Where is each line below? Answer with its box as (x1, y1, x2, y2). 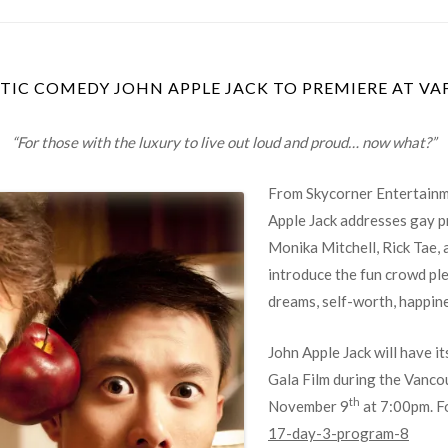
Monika (268, 238, 321, 256)
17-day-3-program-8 (268, 424, 409, 442)
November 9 (268, 397, 349, 415)
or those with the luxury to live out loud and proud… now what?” (24, 133, 436, 151)
